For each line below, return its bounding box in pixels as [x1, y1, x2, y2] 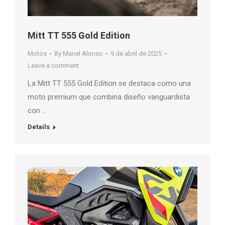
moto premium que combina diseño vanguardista [28, 92, 190, 102]
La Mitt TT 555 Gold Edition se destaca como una [28, 79, 191, 88]
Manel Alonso [63, 50, 103, 58]
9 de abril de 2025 [110, 50, 162, 58]
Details [28, 123, 50, 131]
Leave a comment [28, 62, 79, 70]
